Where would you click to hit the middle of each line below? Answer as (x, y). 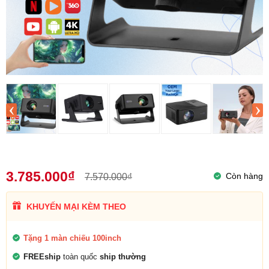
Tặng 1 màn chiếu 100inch (72, 238)
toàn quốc (80, 256)
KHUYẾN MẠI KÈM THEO (75, 206)
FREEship (42, 256)
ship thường (123, 256)
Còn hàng (244, 176)
